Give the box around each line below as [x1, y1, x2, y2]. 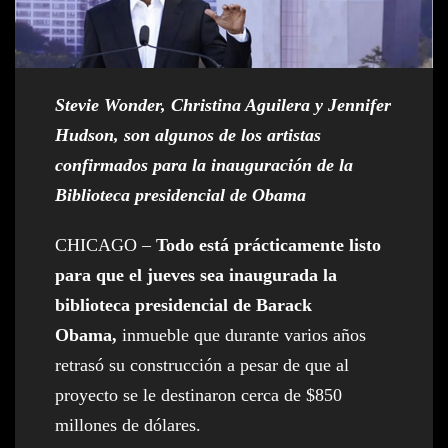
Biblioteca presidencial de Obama [55, 185, 306, 206]
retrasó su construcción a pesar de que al [55, 355, 349, 376]
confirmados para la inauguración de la [55, 155, 353, 176]
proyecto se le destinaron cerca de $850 [55, 385, 342, 406]
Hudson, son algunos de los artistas [55, 125, 321, 146]
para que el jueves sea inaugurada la [55, 265, 337, 286]
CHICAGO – [55, 235, 156, 256]
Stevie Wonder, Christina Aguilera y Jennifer [55, 95, 391, 116]
